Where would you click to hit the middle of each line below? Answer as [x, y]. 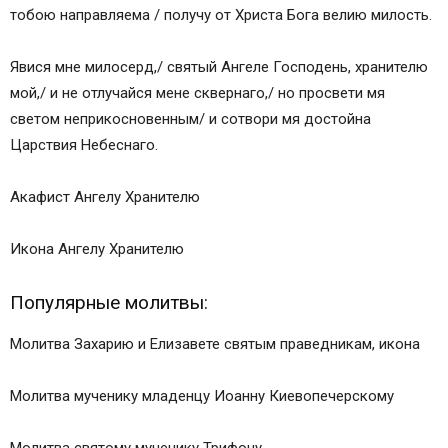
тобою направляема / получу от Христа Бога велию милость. [221, 15]
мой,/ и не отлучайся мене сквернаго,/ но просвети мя [197, 93]
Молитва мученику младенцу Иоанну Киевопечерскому [202, 396]
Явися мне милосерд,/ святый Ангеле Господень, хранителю [219, 67]
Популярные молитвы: [109, 303]
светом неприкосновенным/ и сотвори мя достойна [190, 119]
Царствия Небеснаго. [84, 145]
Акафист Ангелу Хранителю [105, 197]
